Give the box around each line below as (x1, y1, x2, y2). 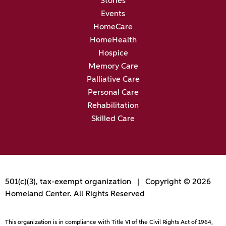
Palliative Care (86, 76, 140, 84)
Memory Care (88, 63, 138, 71)
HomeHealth (89, 36, 137, 45)
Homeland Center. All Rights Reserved (5, 190, 145, 199)
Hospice (98, 49, 128, 58)
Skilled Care (91, 115, 135, 124)
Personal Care (87, 89, 139, 97)
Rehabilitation (87, 102, 139, 110)
